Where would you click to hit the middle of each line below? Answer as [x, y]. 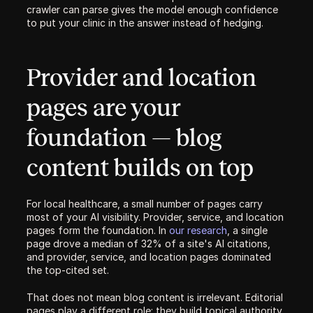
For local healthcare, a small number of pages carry [145, 204]
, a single [247, 230]
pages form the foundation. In [98, 230]
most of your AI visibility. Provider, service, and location [155, 217]
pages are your [103, 108]
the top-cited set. [68, 270]
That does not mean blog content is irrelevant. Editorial [155, 297]
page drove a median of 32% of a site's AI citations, [148, 243]
